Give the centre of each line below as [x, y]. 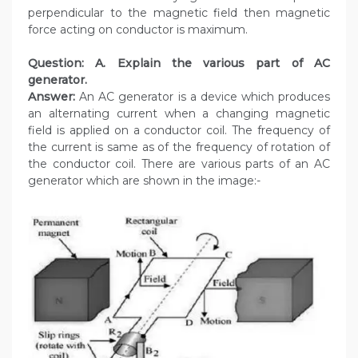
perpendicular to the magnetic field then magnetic [179, 13]
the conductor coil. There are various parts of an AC [179, 164]
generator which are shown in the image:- [144, 181]
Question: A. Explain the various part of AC [179, 64]
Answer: [52, 97]
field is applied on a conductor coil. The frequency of [179, 131]
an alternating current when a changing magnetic [179, 114]
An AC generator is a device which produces [203, 97]
